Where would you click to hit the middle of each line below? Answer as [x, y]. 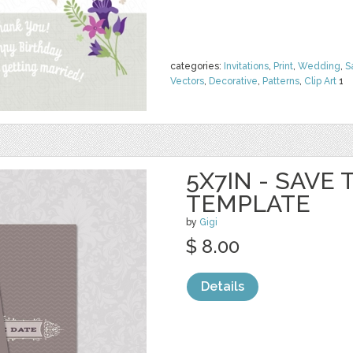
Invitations [246, 66]
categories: [197, 66]
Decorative [233, 81]
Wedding [319, 66]
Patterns [281, 81]
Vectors [187, 81]
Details [223, 286]
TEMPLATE [248, 204]
